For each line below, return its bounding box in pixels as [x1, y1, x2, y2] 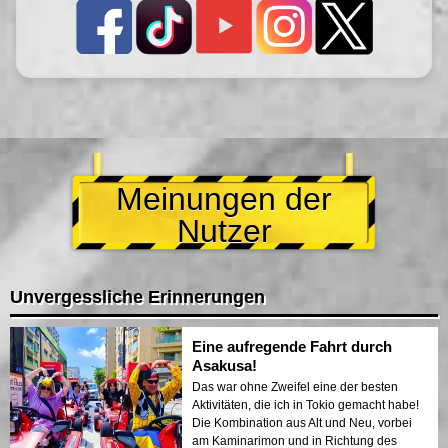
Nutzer [176, 212, 272, 249]
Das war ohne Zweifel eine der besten [192, 379, 398, 394]
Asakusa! [192, 356, 257, 374]
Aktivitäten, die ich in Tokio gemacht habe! [192, 397, 419, 412]
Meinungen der [116, 180, 332, 217]
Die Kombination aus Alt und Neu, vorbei [192, 415, 412, 430]
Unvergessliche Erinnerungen [10, 286, 265, 307]
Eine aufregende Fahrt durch [192, 337, 392, 355]
